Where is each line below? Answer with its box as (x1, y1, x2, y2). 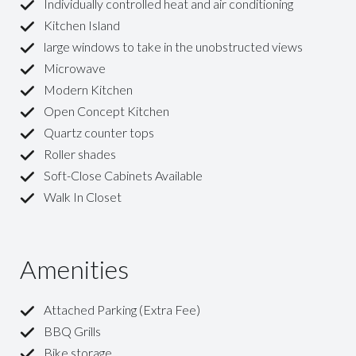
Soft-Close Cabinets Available (44, 168, 203, 183)
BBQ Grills (44, 323, 101, 339)
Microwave (44, 60, 106, 75)
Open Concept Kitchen (44, 103, 169, 118)
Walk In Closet (44, 189, 122, 204)
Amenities (20, 253, 129, 284)
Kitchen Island (44, 17, 120, 33)
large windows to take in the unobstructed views (44, 39, 303, 54)
